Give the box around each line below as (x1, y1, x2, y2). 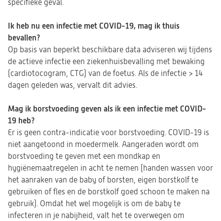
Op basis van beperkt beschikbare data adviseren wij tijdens (8, 45, 212, 54)
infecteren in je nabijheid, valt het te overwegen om (8, 211, 184, 220)
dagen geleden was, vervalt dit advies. (8, 81, 137, 90)
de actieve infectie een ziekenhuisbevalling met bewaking (8, 57, 205, 66)
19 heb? (8, 116, 35, 125)
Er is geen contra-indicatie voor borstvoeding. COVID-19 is (8, 128, 209, 137)
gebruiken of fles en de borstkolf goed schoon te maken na (8, 187, 210, 196)
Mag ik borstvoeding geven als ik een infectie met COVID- (8, 104, 206, 113)
